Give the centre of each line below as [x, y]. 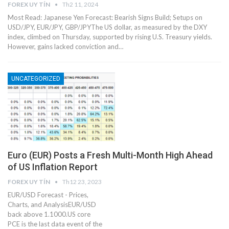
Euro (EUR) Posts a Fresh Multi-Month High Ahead [110, 155]
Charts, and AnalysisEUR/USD [52, 205]
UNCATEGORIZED [36, 79]
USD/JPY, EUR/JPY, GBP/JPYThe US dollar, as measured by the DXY [107, 27]
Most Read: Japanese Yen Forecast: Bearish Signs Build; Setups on [105, 18]
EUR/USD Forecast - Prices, [48, 195]
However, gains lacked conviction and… [65, 47]
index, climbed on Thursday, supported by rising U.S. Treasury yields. [110, 37]
